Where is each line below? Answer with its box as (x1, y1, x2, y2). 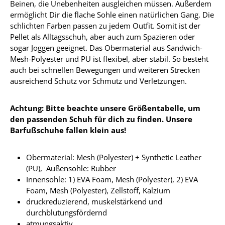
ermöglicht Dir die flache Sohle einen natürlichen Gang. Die (10, 10, 214, 20)
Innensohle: (26, 174, 68, 184)
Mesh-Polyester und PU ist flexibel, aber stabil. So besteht (10, 54, 208, 64)
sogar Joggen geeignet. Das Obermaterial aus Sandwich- (10, 43, 202, 53)
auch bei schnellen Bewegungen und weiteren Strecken (10, 65, 200, 75)
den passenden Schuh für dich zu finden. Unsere (10, 114, 192, 124)
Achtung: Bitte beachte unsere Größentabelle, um (10, 103, 200, 113)
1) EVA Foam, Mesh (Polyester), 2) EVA (68, 174, 198, 184)
